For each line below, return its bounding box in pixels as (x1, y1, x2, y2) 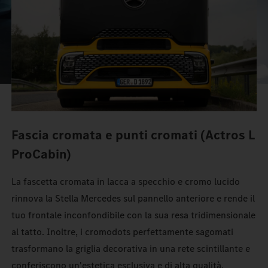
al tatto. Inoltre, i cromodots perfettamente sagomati (11, 226, 234, 239)
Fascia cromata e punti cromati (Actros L (11, 126, 255, 144)
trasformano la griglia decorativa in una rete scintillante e (11, 242, 251, 255)
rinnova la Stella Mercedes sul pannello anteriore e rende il (11, 192, 255, 205)
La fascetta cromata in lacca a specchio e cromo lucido (11, 175, 240, 188)
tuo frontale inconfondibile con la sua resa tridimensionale (11, 209, 256, 222)
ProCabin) (11, 145, 72, 163)
